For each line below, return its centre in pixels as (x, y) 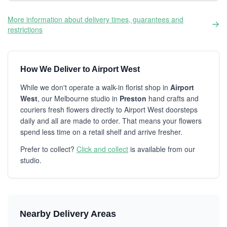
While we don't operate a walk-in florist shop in (95, 87)
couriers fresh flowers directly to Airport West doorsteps (109, 109)
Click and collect (102, 149)
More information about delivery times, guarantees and (96, 19)
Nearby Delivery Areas (68, 214)
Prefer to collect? (48, 149)
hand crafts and (173, 98)
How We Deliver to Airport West (80, 69)
